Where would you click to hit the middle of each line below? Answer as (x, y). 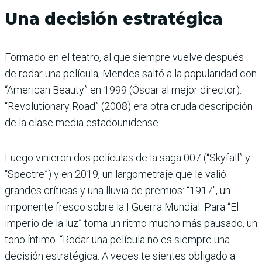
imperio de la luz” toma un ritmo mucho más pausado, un (131, 223)
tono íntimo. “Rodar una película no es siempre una (117, 240)
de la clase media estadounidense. (82, 123)
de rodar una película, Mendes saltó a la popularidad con (131, 74)
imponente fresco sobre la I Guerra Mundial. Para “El (122, 207)
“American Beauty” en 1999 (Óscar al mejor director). (123, 90)
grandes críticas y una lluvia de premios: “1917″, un (118, 191)
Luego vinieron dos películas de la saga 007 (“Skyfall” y (127, 158)
